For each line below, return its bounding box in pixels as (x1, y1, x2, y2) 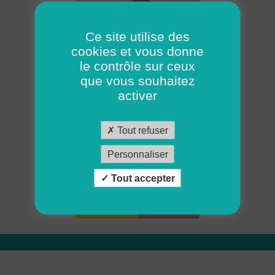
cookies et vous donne (71, 44, 204, 58)
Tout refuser (115, 125, 168, 136)
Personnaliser (107, 149, 168, 160)
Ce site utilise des (85, 29, 190, 44)
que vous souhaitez (80, 73, 195, 88)
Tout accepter (108, 172, 175, 184)
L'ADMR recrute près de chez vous (47, 155, 228, 171)
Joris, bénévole (109, 117, 166, 128)
